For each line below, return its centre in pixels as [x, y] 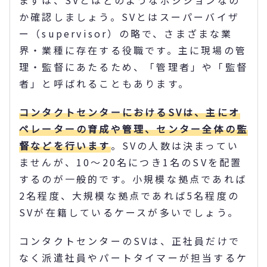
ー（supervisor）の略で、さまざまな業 [126, 33]
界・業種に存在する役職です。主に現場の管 [133, 50]
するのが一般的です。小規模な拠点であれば [133, 178]
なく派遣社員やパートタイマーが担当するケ [134, 257]
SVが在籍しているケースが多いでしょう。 [129, 212]
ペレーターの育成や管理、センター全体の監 [134, 128]
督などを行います [65, 145]
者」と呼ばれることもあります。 [104, 83]
